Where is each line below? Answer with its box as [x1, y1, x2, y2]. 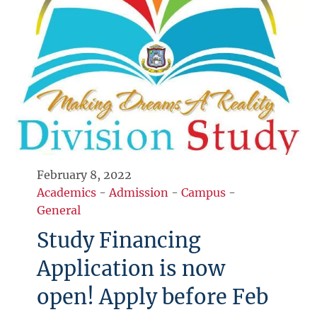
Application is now [37, 256, 226, 282]
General [37, 203, 81, 218]
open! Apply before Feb [37, 284, 269, 311]
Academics [37, 185, 97, 200]
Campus [181, 185, 226, 200]
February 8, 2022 [37, 168, 132, 183]
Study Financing [37, 228, 201, 254]
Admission [109, 185, 169, 200]
